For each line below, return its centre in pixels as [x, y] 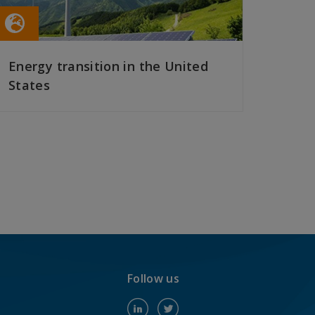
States [30, 85]
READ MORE [37, 126]
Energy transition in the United [109, 66]
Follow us [153, 278]
